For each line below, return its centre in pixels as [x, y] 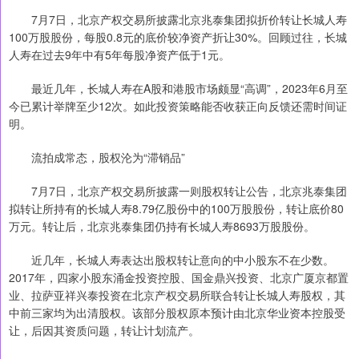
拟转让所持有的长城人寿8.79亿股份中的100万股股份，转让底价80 [176, 209]
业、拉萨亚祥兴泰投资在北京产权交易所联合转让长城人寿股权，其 [177, 295]
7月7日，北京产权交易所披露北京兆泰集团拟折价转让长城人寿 [178, 20]
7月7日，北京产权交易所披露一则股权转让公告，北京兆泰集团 [178, 191]
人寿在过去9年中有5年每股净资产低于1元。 [119, 55]
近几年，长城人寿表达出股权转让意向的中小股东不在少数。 [171, 260]
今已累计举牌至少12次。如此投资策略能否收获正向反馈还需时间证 [178, 106]
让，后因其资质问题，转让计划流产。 [104, 331]
